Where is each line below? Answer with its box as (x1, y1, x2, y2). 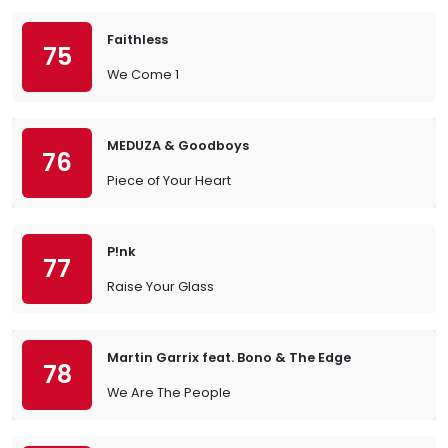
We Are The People (107, 384, 231, 401)
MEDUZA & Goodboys (107, 137, 249, 154)
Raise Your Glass (107, 278, 214, 295)
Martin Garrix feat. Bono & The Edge (107, 349, 351, 366)
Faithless (107, 31, 168, 48)
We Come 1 (107, 66, 179, 83)
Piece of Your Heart (107, 172, 231, 189)
